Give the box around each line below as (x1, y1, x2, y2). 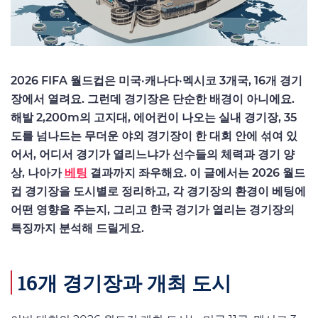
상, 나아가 (11, 165, 65, 180)
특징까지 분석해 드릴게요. (11, 221, 144, 235)
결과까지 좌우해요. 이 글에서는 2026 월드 (87, 165, 305, 180)
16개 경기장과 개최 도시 (18, 269, 231, 297)
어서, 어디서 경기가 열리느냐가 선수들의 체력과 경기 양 (11, 147, 295, 161)
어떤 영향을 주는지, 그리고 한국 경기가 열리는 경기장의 (11, 202, 295, 216)
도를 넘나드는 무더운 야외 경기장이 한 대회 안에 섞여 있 (11, 128, 297, 143)
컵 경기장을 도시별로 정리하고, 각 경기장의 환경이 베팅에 (11, 184, 306, 198)
